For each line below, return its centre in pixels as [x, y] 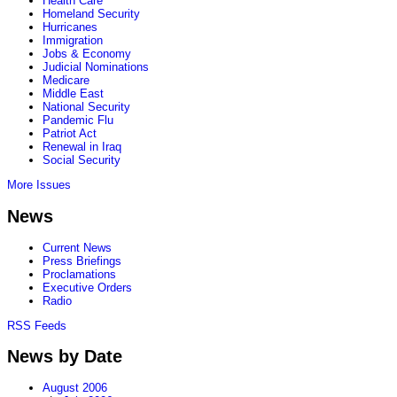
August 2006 [75, 388]
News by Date [65, 356]
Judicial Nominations [96, 67]
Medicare [66, 81]
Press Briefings [82, 261]
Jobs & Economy [87, 54]
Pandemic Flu [78, 121]
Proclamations [79, 274]
